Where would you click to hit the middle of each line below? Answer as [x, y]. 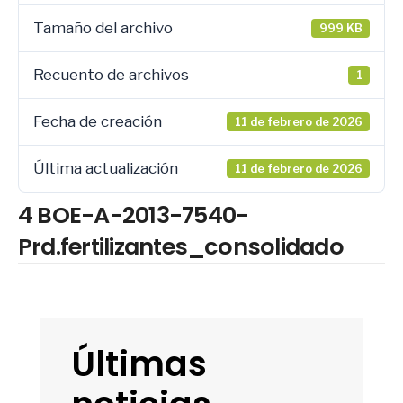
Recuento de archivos [111, 75]
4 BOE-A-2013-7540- [134, 215]
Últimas [139, 364]
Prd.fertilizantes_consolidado [181, 246]
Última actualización [106, 168]
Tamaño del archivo [103, 28]
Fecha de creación [98, 121]
